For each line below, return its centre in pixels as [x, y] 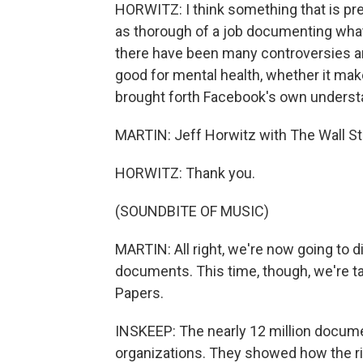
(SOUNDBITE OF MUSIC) [192, 211]
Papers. [139, 293]
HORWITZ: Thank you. [185, 173]
